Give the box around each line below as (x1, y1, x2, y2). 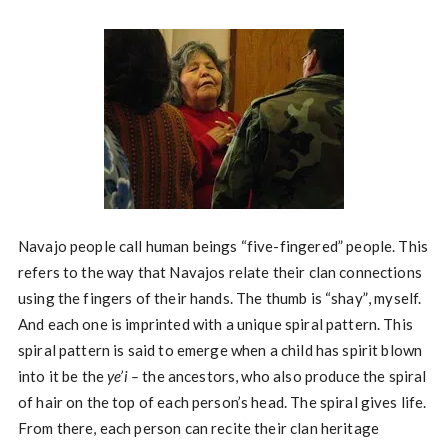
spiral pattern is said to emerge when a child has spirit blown (17, 341, 423, 359)
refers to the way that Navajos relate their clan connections (17, 263, 422, 281)
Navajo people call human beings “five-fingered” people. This (17, 237, 429, 255)
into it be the (17, 367, 108, 385)
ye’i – (107, 367, 140, 385)
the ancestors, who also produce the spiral (139, 367, 427, 385)
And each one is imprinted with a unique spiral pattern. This (17, 315, 413, 333)
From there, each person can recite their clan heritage (17, 419, 380, 437)
